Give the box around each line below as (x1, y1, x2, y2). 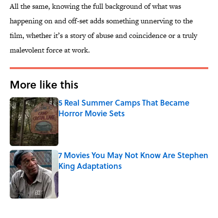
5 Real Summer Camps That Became (58, 97, 189, 109)
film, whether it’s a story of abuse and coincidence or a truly (10, 30, 197, 41)
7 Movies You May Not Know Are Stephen (58, 149, 208, 161)
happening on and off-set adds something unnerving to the (10, 16, 193, 26)
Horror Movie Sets (58, 108, 125, 119)
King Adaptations (58, 160, 122, 172)
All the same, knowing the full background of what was (10, 1, 181, 12)
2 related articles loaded (9, 201, 74, 211)
